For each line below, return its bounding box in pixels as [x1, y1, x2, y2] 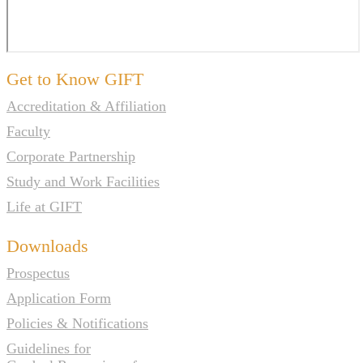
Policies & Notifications [6, 314, 148, 331]
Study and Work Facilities [6, 173, 160, 190]
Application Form [6, 289, 111, 306]
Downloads [6, 235, 88, 256]
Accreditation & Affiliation [6, 97, 166, 114]
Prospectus [6, 264, 70, 281]
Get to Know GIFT [6, 68, 143, 89]
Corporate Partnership [6, 147, 135, 164]
